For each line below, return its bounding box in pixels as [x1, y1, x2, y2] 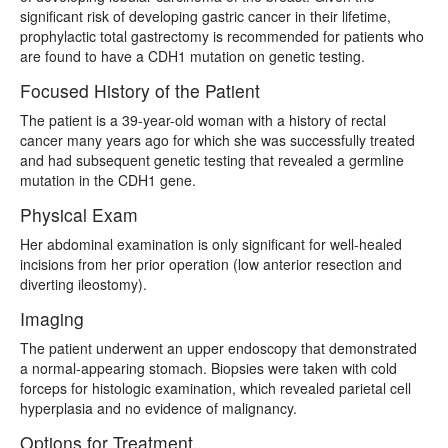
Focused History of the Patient [20, 77, 260, 103]
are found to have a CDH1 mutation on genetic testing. [20, 45, 365, 66]
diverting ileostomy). [20, 273, 151, 294]
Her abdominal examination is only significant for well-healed [20, 233, 402, 254]
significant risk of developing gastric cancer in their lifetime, [20, 5, 391, 26]
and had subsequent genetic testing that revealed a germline [20, 149, 404, 170]
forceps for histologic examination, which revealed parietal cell [20, 377, 411, 398]
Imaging [20, 305, 84, 331]
